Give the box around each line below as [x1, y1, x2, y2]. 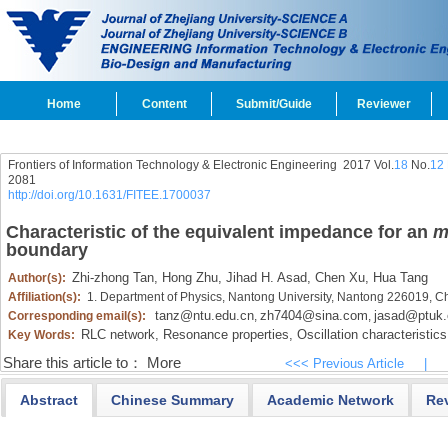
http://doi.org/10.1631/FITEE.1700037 [7, 188, 211, 202]
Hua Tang [368, 270, 428, 285]
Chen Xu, [310, 270, 369, 285]
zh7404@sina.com [259, 308, 368, 323]
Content [141, 97, 187, 111]
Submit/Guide [236, 97, 312, 111]
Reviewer [357, 97, 411, 111]
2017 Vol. [336, 158, 394, 172]
